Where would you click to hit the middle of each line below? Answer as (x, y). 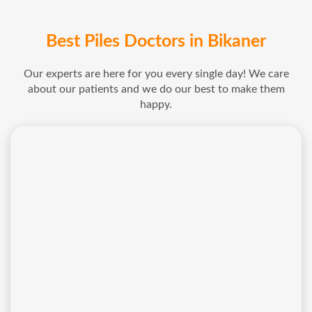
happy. (156, 105)
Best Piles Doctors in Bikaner (156, 42)
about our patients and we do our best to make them (156, 89)
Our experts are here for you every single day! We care (156, 74)
